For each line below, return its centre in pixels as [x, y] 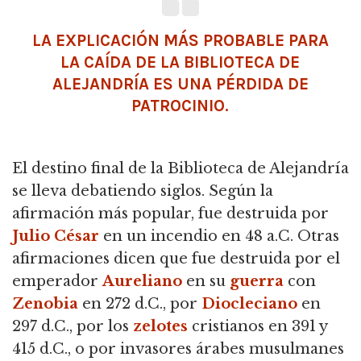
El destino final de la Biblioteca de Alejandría [180, 168]
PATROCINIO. [180, 106]
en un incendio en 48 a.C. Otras [219, 236]
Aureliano [142, 281]
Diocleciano [249, 304]
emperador [57, 281]
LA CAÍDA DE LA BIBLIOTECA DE [180, 62]
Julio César [56, 236]
